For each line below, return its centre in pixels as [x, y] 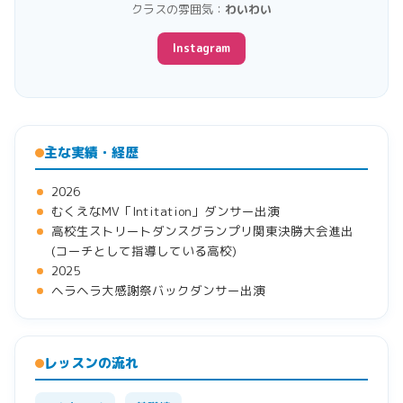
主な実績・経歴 [91, 153]
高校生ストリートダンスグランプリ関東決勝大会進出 [202, 231]
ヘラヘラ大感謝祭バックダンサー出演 [158, 291]
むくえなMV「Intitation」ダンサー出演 [166, 211]
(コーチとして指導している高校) [144, 251]
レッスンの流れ [91, 363]
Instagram [201, 49]
